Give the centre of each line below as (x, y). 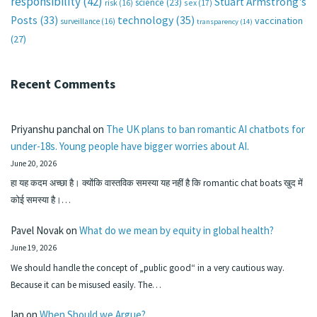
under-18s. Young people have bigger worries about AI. (130, 146)
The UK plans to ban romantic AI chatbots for (206, 129)
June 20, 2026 (34, 163)
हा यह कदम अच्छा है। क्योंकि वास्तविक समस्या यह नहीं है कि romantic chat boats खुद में (157, 183)
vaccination (279, 20)
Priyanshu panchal (51, 129)
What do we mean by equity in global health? (177, 230)
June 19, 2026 (34, 247)
